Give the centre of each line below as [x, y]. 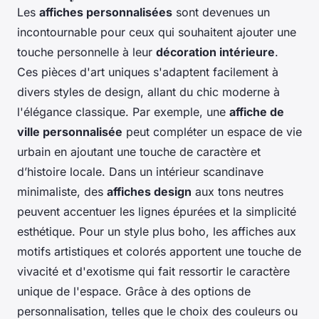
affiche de [257, 111]
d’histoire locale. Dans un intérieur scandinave [140, 171]
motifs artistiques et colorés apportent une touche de [159, 251]
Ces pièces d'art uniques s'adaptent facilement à [148, 72]
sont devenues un [221, 12]
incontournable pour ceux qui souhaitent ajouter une [157, 32]
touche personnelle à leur [87, 52]
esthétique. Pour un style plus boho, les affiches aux [157, 231]
